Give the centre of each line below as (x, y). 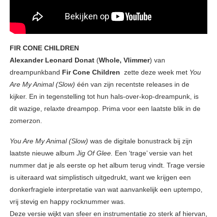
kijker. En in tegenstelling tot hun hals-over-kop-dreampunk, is (104, 96)
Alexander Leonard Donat (52, 60)
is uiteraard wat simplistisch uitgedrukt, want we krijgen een (100, 177)
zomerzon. (26, 120)
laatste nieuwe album (43, 153)
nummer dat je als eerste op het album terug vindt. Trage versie (107, 165)
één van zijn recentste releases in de (133, 84)
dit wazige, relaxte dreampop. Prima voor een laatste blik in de (105, 108)
